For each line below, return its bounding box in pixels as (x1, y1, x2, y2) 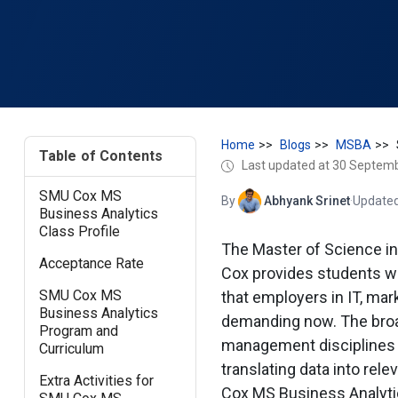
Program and (38, 322, 118, 339)
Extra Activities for (38, 371, 154, 389)
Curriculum (38, 339, 104, 357)
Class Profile (38, 222, 120, 240)
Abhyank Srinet (263, 194, 350, 209)
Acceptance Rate (38, 254, 144, 272)
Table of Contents (38, 147, 163, 164)
